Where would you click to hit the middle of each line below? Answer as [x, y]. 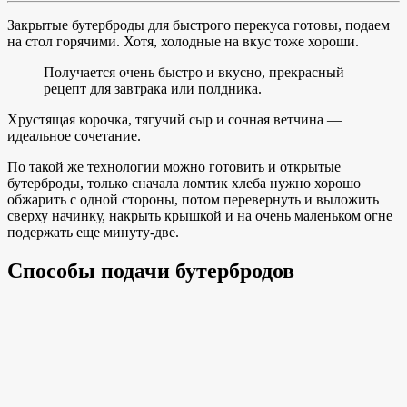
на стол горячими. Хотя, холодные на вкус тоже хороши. [183, 41]
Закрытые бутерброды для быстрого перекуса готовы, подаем [199, 25]
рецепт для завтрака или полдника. [153, 88]
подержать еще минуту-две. [93, 232]
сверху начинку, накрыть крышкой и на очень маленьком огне [200, 215]
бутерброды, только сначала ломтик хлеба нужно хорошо [184, 183]
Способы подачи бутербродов [151, 270]
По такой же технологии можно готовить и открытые [174, 166]
